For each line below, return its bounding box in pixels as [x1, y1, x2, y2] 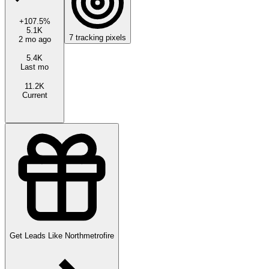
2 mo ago [18, 34, 51, 44]
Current [22, 90, 47, 100]
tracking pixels [73, 32, 126, 42]
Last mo [20, 62, 49, 71]
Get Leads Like [10, 231, 65, 240]
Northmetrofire [65, 231, 114, 240]
